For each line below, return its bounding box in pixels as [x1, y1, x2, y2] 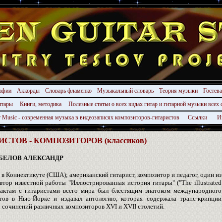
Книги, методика [19, 101, 64, 108]
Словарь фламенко [45, 87, 93, 94]
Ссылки [187, 114, 213, 121]
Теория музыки [159, 87, 199, 94]
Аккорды [16, 87, 41, 94]
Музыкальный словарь [97, 87, 155, 94]
